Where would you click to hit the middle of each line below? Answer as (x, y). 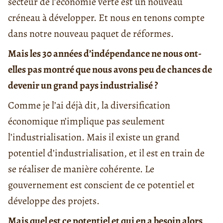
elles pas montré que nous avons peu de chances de (110, 69)
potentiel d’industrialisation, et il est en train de (106, 153)
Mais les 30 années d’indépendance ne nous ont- (105, 53)
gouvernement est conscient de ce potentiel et (101, 185)
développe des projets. (54, 201)
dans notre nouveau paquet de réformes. (91, 33)
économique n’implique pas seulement (86, 121)
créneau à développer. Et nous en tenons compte (106, 17)
